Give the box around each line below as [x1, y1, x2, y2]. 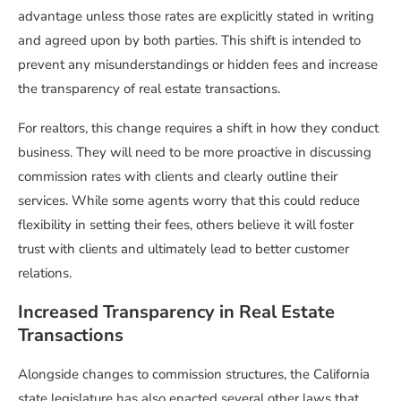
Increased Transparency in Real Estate [18, 300, 335, 325]
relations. [18, 264, 72, 283]
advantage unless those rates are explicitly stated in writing [18, 7, 374, 26]
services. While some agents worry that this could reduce [18, 192, 360, 210]
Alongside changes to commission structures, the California [18, 365, 370, 384]
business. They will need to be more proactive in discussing [18, 143, 371, 162]
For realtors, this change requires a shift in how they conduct [18, 119, 379, 138]
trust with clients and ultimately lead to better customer [18, 240, 349, 259]
